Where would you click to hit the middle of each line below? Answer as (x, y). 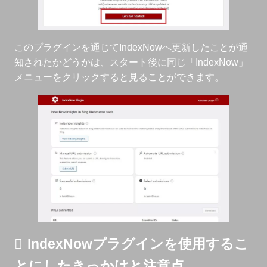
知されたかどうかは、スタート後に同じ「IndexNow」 (131, 62)
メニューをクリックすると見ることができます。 (119, 77)
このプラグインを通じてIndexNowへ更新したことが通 (131, 47)
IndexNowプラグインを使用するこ (138, 243)
